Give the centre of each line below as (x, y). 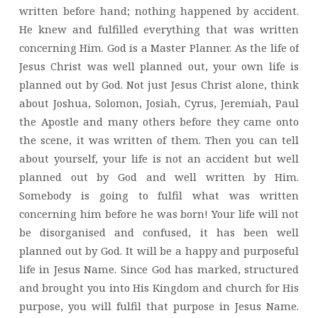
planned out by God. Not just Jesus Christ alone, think (159, 84)
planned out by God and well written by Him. (159, 176)
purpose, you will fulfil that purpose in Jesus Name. (159, 306)
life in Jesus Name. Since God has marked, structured (159, 269)
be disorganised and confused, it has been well (159, 232)
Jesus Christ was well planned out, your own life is (159, 66)
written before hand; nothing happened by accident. (159, 10)
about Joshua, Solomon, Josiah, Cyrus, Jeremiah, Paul (159, 103)
